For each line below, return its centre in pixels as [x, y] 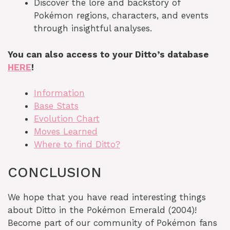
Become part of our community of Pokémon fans [112, 223]
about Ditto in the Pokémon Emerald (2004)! [102, 210]
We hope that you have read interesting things [107, 197]
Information [59, 93]
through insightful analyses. [93, 28]
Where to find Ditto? [77, 145]
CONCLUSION [55, 172]
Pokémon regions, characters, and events [121, 16]
